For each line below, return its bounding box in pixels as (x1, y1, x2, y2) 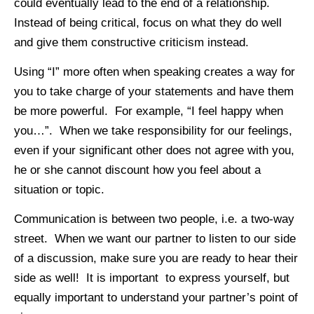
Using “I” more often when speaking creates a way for (14, 64, 295, 78)
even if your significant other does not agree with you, (14, 143, 294, 157)
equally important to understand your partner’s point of (14, 291, 298, 305)
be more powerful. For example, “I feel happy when (14, 104, 283, 118)
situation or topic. (14, 182, 104, 196)
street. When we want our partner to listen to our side (14, 232, 296, 246)
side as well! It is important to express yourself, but (14, 271, 289, 285)
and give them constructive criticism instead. (14, 35, 249, 49)
